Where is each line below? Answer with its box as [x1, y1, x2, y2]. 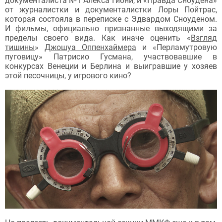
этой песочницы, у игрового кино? [5, 70, 131, 80]
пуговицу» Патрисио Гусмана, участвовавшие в [5, 52, 217, 61]
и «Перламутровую [136, 42, 217, 52]
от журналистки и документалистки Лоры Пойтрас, [5, 4, 217, 14]
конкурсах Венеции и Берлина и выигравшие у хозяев [5, 61, 217, 71]
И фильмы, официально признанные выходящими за [5, 23, 217, 33]
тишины [5, 42, 35, 52]
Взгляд [191, 33, 217, 43]
